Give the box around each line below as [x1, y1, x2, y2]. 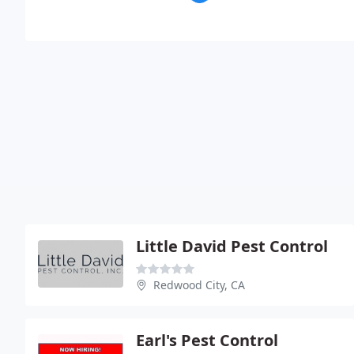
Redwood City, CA [153, 277, 245, 292]
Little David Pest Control [136, 235, 328, 257]
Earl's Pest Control [136, 330, 278, 351]
